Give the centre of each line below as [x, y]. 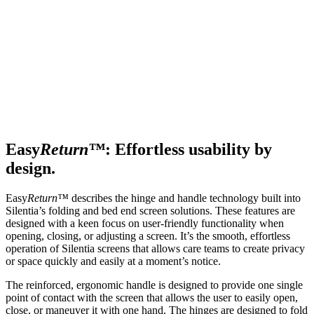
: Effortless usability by [189, 150]
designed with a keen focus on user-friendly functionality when [145, 224]
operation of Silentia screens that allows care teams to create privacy [155, 249]
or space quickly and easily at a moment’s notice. [113, 261]
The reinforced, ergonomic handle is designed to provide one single [154, 285]
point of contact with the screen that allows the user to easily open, [152, 298]
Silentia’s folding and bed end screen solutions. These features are [150, 211]
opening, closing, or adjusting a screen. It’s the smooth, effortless [148, 236]
